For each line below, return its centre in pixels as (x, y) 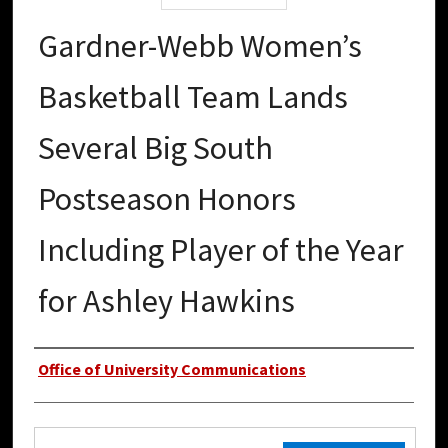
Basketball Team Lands (193, 97)
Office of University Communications (172, 369)
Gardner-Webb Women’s (200, 46)
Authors (72, 369)
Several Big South (155, 148)
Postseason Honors (167, 199)
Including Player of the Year (221, 250)
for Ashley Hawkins (166, 301)
